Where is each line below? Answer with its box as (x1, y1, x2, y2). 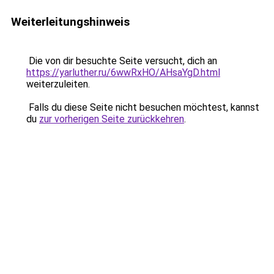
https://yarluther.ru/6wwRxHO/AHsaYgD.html (26, 67, 220, 78)
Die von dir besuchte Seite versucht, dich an (26, 55, 217, 67)
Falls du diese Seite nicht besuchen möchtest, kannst (26, 102, 259, 113)
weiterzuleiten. (26, 78, 90, 90)
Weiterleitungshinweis (11, 15, 130, 29)
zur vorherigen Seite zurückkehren (39, 113, 184, 125)
